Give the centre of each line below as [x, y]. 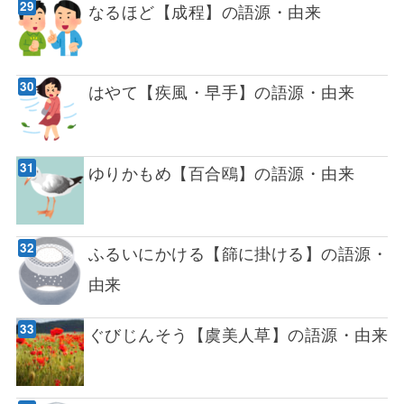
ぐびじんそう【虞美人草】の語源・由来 [238, 333]
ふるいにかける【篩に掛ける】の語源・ [238, 253]
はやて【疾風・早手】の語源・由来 [221, 92]
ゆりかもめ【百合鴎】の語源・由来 [221, 172]
